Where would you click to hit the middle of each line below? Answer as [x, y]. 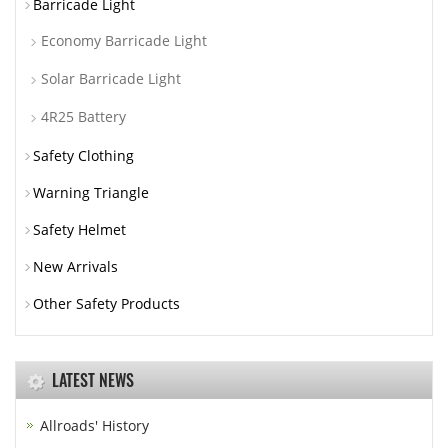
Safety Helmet [79, 230]
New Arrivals [75, 267]
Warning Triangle [91, 193]
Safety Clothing [83, 156]
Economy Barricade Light [124, 41]
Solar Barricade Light [111, 79]
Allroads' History [94, 426]
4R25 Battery [83, 117]
